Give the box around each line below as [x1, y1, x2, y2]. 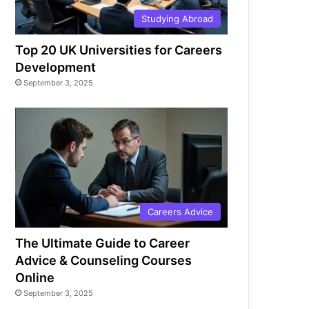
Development [15, 60, 97, 75]
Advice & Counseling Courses [15, 252, 192, 268]
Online [15, 270, 55, 285]
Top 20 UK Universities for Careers [15, 43, 223, 58]
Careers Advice [148, 206, 213, 217]
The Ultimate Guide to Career [15, 235, 190, 250]
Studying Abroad [141, 13, 213, 25]
